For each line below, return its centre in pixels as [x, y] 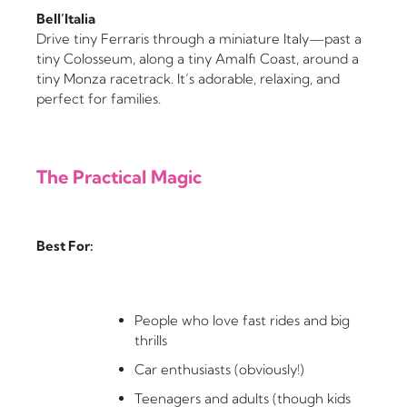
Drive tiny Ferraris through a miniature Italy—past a [199, 39]
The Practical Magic [119, 177]
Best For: [65, 246]
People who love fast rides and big [242, 321]
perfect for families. [99, 99]
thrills [151, 341]
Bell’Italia [66, 19]
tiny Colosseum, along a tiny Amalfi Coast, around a [198, 59]
